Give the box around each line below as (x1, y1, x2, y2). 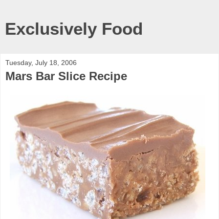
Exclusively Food (5, 20, 143, 38)
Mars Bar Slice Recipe (5, 69, 127, 83)
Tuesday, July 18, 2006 (5, 59, 77, 66)
